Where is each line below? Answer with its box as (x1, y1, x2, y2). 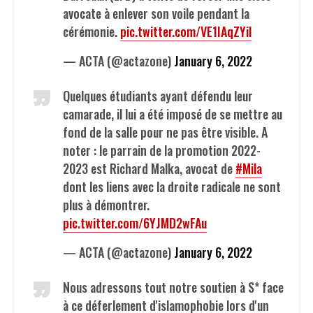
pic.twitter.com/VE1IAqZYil (120, 22, 252, 41)
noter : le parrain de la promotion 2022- (63, 140, 261, 159)
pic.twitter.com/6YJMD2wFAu (63, 213, 207, 232)
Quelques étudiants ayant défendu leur (63, 86, 253, 105)
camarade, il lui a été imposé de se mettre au (63, 104, 282, 123)
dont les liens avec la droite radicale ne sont (63, 177, 281, 196)
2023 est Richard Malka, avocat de (63, 159, 235, 177)
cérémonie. (63, 22, 120, 41)
